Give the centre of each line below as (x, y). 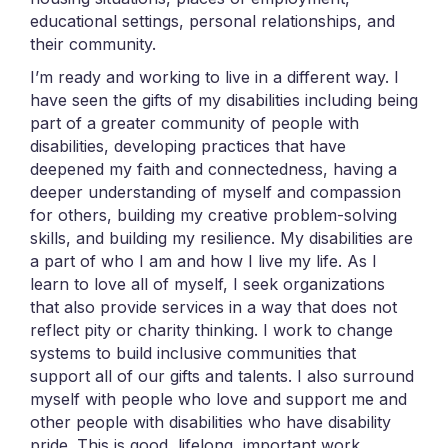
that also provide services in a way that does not (213, 307)
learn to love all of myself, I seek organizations (207, 284)
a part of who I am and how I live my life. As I (203, 261)
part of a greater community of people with (194, 123)
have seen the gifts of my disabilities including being (224, 100)
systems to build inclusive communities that (193, 353)
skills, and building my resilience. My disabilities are (221, 238)
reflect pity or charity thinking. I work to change (211, 330)
